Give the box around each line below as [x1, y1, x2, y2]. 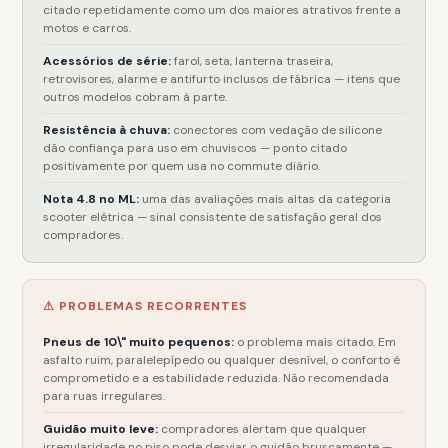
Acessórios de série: [43, 53, 172, 69]
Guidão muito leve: [43, 421, 159, 437]
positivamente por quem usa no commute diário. [43, 158, 321, 174]
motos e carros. [43, 20, 132, 36]
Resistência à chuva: [43, 122, 171, 138]
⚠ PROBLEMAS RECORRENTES [43, 298, 248, 314]
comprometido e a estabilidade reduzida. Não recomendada [43, 370, 390, 386]
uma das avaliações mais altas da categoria [139, 191, 392, 207]
